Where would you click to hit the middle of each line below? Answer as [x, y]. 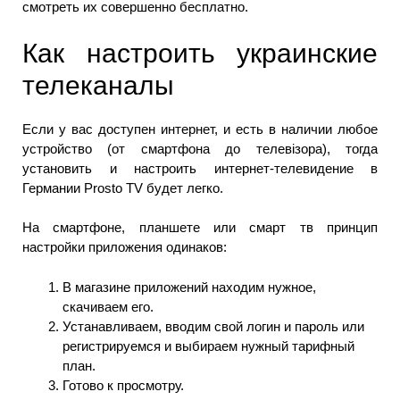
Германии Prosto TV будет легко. [123, 187]
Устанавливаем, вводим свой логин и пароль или [213, 326]
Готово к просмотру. [123, 385]
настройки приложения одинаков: [125, 247]
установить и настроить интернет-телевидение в [200, 168]
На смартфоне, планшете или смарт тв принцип [200, 228]
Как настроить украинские [200, 53]
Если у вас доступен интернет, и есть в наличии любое [200, 129]
